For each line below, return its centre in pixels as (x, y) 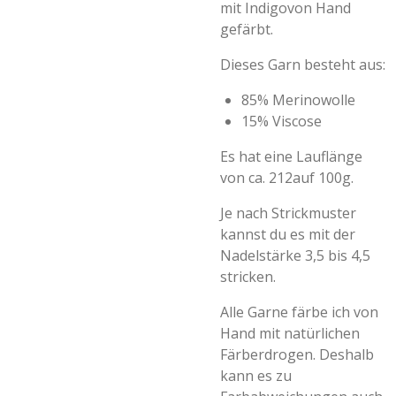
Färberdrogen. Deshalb (297, 354)
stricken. (250, 277)
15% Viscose (282, 121)
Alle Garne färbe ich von (299, 312)
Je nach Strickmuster (288, 213)
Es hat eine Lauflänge (291, 156)
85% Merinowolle (298, 100)
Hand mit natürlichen (290, 333)
